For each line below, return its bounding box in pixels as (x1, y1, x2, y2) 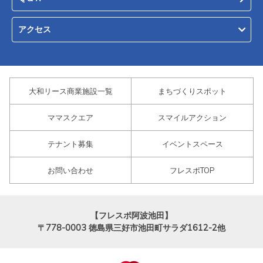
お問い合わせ (48, 165, 93, 175)
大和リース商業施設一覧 (28, 86, 113, 96)
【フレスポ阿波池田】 (90, 210, 173, 221)
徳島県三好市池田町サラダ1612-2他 (89, 222, 225, 233)
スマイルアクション (158, 112, 227, 122)
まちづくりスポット (158, 86, 227, 96)
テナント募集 (48, 139, 93, 149)
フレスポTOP (170, 165, 215, 175)
